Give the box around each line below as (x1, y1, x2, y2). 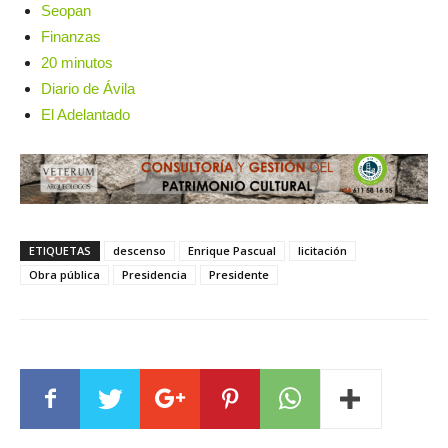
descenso (113, 243, 166, 259)
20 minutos (41, 54, 113, 71)
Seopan (41, 2, 91, 19)
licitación (298, 243, 347, 259)
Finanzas (41, 28, 101, 45)
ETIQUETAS (29, 243, 91, 259)
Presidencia (122, 267, 187, 283)
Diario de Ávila (41, 80, 135, 97)
